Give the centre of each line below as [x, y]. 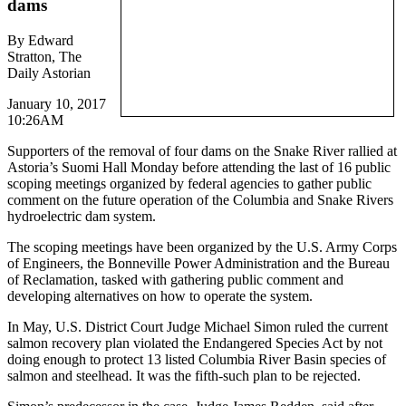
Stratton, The [44, 56]
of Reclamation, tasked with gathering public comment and [175, 279]
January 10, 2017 [57, 103]
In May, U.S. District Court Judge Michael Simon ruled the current [198, 326]
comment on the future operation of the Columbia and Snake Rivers [200, 199]
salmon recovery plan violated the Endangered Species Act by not [195, 343]
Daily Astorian [49, 72]
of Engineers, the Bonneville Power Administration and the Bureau [198, 263]
